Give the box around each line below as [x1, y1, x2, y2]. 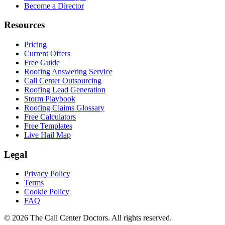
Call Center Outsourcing [24, 76, 101, 85]
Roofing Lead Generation [24, 85, 105, 94]
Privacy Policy [24, 169, 70, 178]
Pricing [24, 40, 47, 49]
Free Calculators [24, 112, 76, 121]
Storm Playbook [24, 94, 75, 103]
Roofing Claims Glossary [24, 103, 104, 112]
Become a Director [24, 1, 84, 10]
